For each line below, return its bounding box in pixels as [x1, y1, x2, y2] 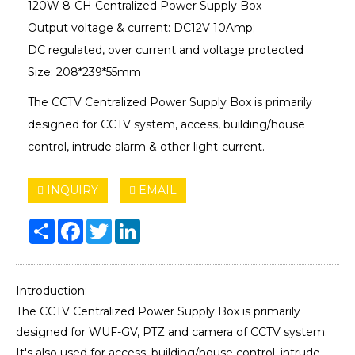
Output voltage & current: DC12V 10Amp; [28, 20, 255, 35]
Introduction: [16, 283, 87, 298]
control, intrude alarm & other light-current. [28, 139, 265, 154]
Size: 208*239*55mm [28, 64, 141, 79]
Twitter [112, 217, 151, 232]
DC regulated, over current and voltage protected [28, 42, 303, 57]
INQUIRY [44, 182, 98, 197]
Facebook [83, 217, 138, 232]
